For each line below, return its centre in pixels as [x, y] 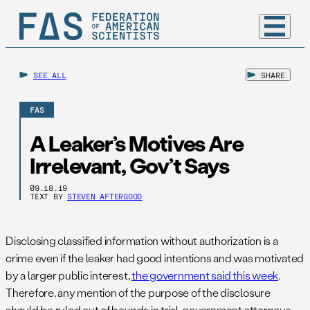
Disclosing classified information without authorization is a [142, 241]
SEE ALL [50, 75]
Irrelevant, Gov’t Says [129, 165]
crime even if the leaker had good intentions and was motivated [155, 258]
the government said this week [205, 275]
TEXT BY [49, 196]
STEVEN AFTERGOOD [105, 196]
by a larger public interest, [69, 275]
